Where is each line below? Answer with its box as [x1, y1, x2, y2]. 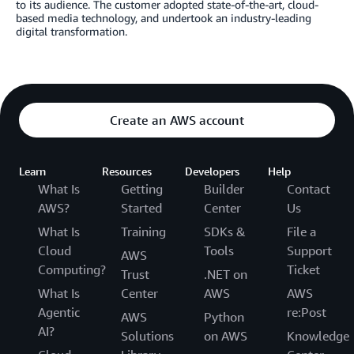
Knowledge [287, 328, 349, 345]
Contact [287, 181, 330, 198]
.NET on [204, 266, 247, 283]
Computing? [38, 262, 106, 278]
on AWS [204, 328, 247, 345]
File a [287, 224, 316, 240]
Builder [204, 181, 244, 198]
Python [204, 309, 244, 326]
